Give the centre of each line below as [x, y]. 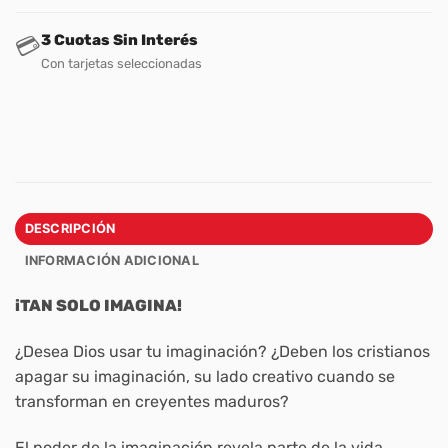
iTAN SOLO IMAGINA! [98, 306]
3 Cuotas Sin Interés [119, 40]
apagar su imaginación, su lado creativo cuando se [205, 376]
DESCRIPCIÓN [70, 229]
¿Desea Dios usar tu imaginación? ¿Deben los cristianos [222, 351]
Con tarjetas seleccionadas [121, 64]
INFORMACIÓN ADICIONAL [111, 261]
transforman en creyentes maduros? [152, 401]
